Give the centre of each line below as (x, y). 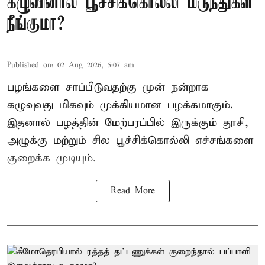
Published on (29, 65)
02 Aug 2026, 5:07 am (96, 65)
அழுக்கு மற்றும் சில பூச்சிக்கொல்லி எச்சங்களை (130, 140)
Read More (132, 191)
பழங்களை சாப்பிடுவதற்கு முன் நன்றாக (108, 87)
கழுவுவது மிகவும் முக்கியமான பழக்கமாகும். (120, 105)
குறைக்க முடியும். (51, 158)
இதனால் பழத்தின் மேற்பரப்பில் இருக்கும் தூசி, (128, 122)
